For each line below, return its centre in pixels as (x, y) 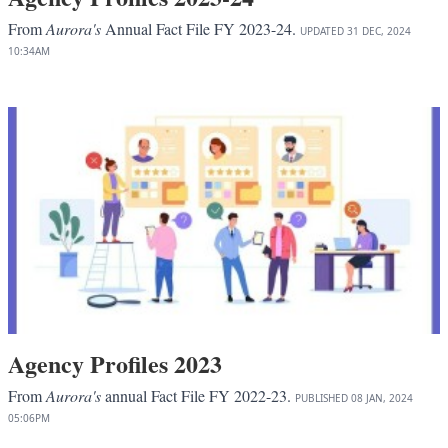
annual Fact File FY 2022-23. (198, 396)
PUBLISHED (321, 398)
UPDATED (322, 30)
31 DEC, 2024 (379, 30)
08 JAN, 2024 (382, 398)
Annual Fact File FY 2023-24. (200, 28)
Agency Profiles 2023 (115, 364)
